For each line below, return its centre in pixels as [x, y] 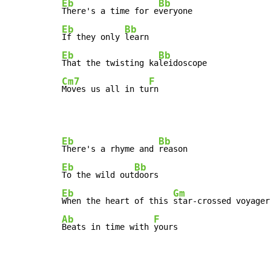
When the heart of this [117, 201]
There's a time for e [110, 11]
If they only [93, 37]
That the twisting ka [110, 63]
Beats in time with [108, 227]
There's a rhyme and [110, 149]
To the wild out [98, 175]
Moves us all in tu [105, 89]
